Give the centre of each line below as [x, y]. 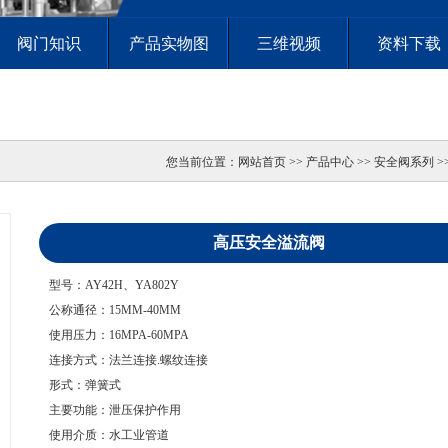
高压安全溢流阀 [269, 242]
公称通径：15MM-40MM [115, 310]
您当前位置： [202, 162]
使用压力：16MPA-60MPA [119, 335]
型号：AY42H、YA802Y [114, 285]
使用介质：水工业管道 [109, 435]
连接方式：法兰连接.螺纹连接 [128, 360]
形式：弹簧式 [85, 385]
